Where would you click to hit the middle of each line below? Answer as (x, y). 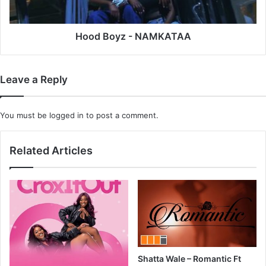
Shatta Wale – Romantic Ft (189, 258)
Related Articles (51, 150)
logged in (66, 115)
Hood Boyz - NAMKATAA (133, 36)
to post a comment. (121, 115)
